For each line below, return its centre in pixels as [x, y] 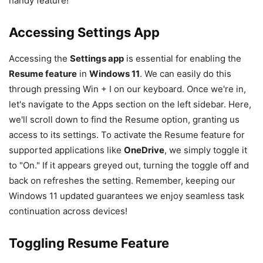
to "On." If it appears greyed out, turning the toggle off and [129, 165]
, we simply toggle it [206, 150]
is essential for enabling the [183, 58]
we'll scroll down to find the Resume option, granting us [124, 119]
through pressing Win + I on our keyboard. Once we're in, [127, 89]
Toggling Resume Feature [89, 243]
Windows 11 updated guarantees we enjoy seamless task [127, 195]
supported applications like [66, 150]
